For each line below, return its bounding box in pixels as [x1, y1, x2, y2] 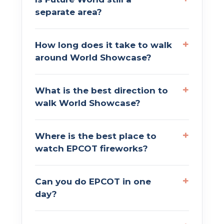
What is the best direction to [35, 85, 168, 95]
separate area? [35, 6, 102, 17]
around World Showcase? [35, 52, 151, 62]
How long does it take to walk [35, 39, 172, 50]
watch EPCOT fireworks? [35, 143, 148, 153]
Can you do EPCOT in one [35, 176, 151, 186]
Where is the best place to [35, 130, 156, 141]
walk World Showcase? [35, 97, 140, 108]
